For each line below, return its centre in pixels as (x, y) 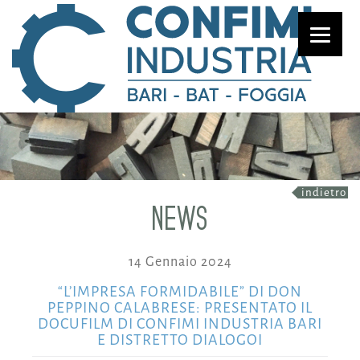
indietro (324, 192)
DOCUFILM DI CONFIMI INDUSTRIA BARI (180, 323)
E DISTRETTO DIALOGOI (180, 340)
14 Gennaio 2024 (180, 261)
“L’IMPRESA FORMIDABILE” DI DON (180, 291)
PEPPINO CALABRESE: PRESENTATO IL (180, 307)
